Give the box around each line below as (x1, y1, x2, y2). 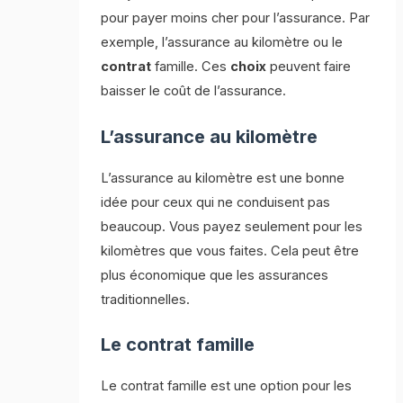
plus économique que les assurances (101, 266, 329, 283)
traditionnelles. (101, 291, 191, 308)
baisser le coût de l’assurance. (101, 83, 287, 100)
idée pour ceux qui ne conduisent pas (101, 193, 331, 210)
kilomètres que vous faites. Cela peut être (101, 242, 360, 259)
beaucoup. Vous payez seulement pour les (101, 218, 363, 235)
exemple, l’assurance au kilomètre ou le (101, 34, 344, 51)
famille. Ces (151, 58, 231, 76)
